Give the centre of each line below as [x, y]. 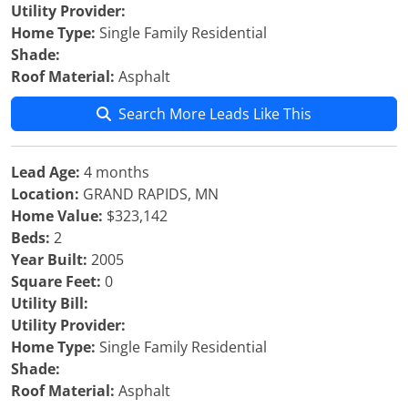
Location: [45, 194]
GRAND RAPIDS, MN [149, 194]
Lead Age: [46, 172]
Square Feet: [56, 281]
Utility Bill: [50, 303]
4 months [115, 172]
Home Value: [57, 216]
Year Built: [49, 260]
